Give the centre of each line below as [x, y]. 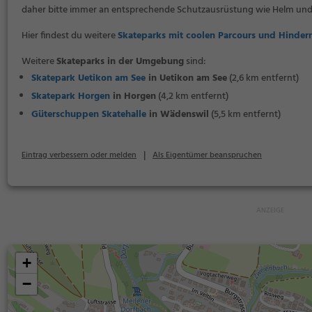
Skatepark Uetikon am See [88, 79]
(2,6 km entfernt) [263, 79]
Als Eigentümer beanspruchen [207, 156]
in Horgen [133, 97]
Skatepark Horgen [71, 97]
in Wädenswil [178, 115]
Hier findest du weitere [70, 36]
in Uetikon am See [186, 79]
